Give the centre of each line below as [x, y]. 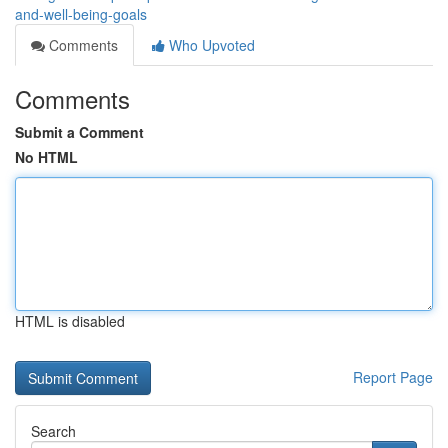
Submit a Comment [79, 132]
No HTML [46, 157]
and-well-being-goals [81, 14]
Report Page [393, 377]
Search [53, 431]
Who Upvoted [210, 45]
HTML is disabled [70, 321]
